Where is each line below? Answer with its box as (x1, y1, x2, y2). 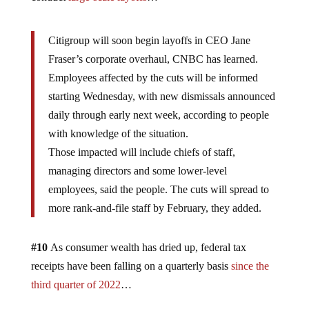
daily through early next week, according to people (48, 108, 269, 121)
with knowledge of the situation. (48, 127, 188, 139)
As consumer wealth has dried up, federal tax (47, 241, 246, 253)
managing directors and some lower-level (48, 164, 227, 177)
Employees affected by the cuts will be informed (48, 71, 258, 83)
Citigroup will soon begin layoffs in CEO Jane (48, 34, 250, 46)
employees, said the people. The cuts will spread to (48, 183, 269, 195)
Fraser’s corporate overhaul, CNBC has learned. (48, 52, 258, 65)
